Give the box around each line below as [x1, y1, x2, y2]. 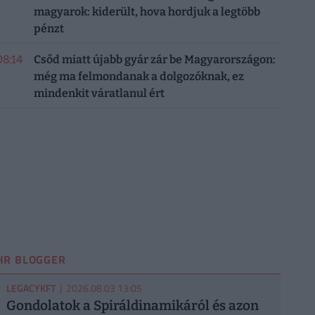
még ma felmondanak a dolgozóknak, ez [33, 70, 244, 83]
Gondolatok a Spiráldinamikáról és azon [6, 297, 259, 314]
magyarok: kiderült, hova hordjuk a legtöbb [33, 5, 260, 19]
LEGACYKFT [6, 281, 56, 295]
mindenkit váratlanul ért [33, 86, 165, 100]
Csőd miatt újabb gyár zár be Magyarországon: [33, 53, 276, 66]
